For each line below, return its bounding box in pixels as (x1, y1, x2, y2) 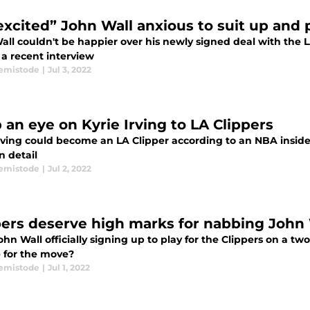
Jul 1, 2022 (48, 262, 90, 273)
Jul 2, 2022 (48, 163, 91, 174)
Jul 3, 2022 (48, 64, 91, 75)
